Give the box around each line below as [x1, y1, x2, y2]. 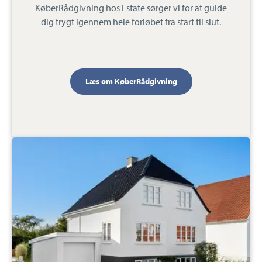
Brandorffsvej [13, 150, 65, 162]
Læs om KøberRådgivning [85, 76, 177, 87]
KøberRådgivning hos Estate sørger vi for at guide [35, 2, 227, 14]
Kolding [13, 185, 44, 197]
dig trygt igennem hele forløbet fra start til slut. [41, 16, 221, 28]
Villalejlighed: [13, 138, 66, 150]
